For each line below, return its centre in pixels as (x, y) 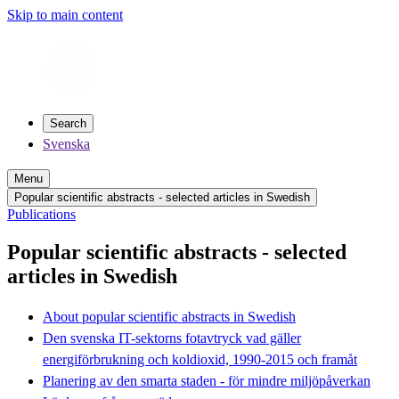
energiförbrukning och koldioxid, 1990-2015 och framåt (200, 359)
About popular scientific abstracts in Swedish (169, 316)
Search (68, 123)
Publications (41, 214)
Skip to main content (65, 15)
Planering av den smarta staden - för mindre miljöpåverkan (207, 380)
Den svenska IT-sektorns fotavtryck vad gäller (172, 338)
